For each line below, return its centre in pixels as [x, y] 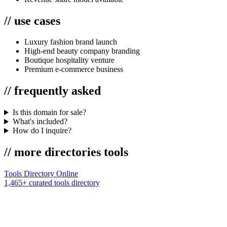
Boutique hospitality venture [69, 60]
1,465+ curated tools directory [52, 183]
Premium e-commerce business [74, 69]
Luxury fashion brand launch [71, 42]
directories [73, 152]
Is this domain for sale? [49, 112]
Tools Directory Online [41, 174]
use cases [36, 21]
